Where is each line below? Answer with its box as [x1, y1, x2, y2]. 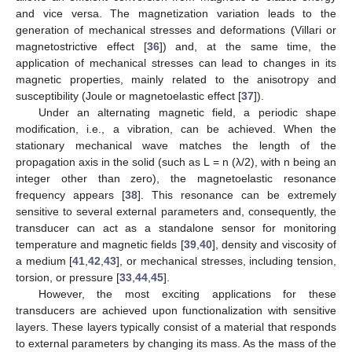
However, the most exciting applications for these [38, 288, 336, 301]
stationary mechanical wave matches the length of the [16, 139, 336, 152]
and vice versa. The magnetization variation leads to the [16, 7, 336, 20]
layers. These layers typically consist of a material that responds [16, 321, 336, 334]
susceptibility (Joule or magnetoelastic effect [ [16, 90, 241, 103]
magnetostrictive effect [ [16, 40, 147, 53]
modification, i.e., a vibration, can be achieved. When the [16, 123, 336, 136]
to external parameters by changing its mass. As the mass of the [16, 337, 336, 350]
